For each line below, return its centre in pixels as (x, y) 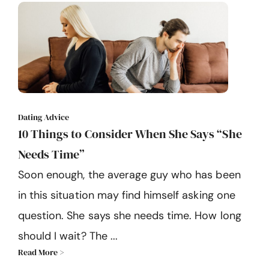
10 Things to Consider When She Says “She (130, 134)
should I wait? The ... (68, 236)
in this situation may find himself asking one (127, 195)
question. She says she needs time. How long (130, 216)
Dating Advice (44, 117)
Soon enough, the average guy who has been (129, 175)
